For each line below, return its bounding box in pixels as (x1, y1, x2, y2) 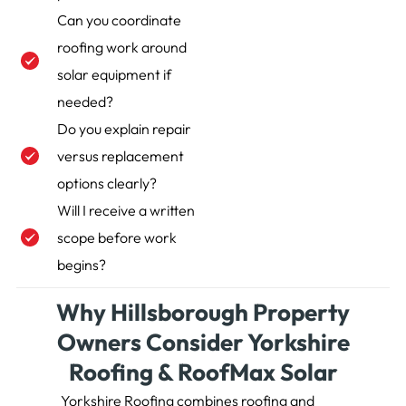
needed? (56, 92, 113, 111)
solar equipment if (56, 65, 171, 84)
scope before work (56, 228, 177, 247)
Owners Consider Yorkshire (56, 327, 350, 358)
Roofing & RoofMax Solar (68, 357, 338, 388)
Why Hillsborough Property (56, 297, 350, 328)
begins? (56, 256, 106, 275)
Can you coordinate (56, 11, 181, 30)
